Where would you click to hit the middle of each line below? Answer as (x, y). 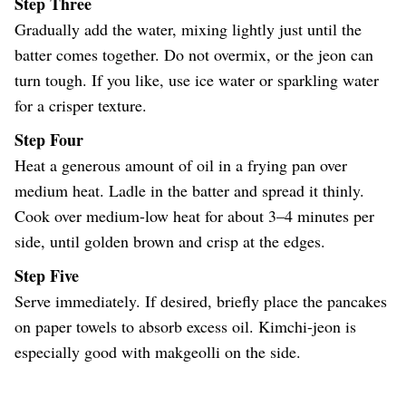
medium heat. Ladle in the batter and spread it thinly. (189, 191)
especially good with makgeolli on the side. (158, 352)
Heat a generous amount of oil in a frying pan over (181, 165)
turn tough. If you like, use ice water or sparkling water (197, 80)
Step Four (49, 140)
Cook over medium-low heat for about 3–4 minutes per (194, 216)
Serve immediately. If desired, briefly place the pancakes (201, 301)
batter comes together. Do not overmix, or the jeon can (194, 55)
